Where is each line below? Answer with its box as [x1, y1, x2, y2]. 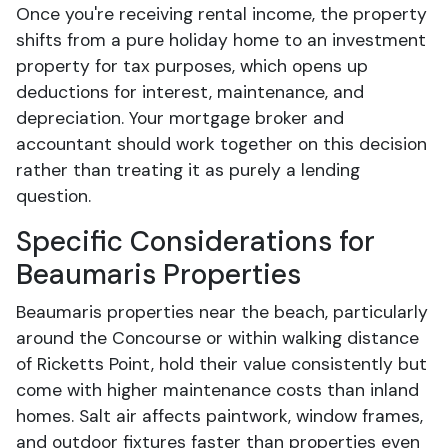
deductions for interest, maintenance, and [16, 81, 364, 103]
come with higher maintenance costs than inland [16, 379, 419, 401]
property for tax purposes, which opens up [16, 55, 368, 77]
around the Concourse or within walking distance [16, 327, 419, 349]
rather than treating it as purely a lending [16, 159, 360, 181]
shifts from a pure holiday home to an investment [16, 29, 426, 51]
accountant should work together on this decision [16, 133, 427, 155]
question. [16, 185, 91, 207]
